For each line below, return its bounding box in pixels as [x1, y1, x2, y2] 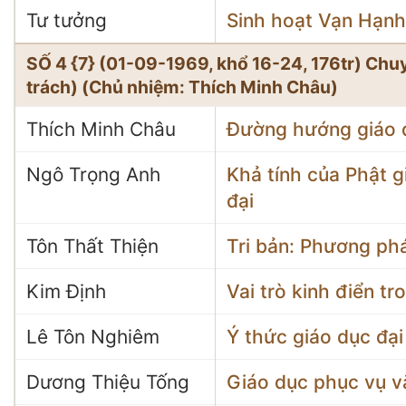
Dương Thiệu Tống [26, 371, 189, 393]
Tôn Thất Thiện [26, 235, 159, 257]
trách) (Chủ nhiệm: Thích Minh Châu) [26, 76, 338, 98]
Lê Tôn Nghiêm [26, 325, 159, 348]
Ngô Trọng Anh [26, 163, 160, 186]
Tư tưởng [26, 9, 107, 32]
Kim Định [26, 280, 106, 303]
